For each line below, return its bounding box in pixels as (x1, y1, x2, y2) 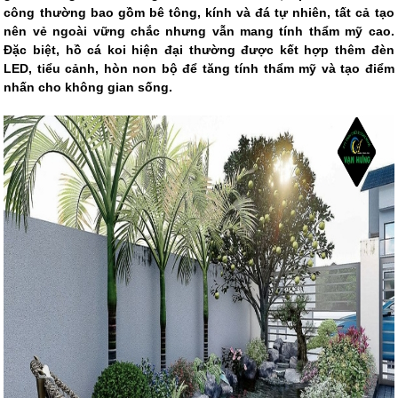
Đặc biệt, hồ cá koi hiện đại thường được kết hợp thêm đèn (4, 43, 394, 58)
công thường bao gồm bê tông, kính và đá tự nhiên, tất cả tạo (4, 5, 394, 20)
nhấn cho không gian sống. (4, 80, 173, 95)
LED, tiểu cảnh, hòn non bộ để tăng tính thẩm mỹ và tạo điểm (4, 61, 394, 76)
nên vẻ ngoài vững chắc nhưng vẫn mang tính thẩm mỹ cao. (4, 24, 394, 39)
